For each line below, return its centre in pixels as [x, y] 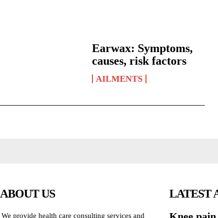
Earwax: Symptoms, [142, 48]
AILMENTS [119, 79]
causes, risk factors [139, 61]
